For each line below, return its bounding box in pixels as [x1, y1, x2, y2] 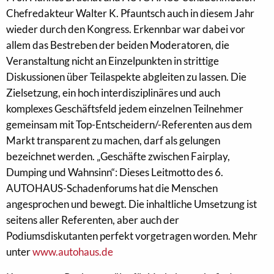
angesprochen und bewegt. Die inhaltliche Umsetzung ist [6, 198, 257, 210]
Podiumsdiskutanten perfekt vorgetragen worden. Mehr [6, 229, 257, 242]
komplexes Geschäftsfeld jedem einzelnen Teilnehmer [6, 102, 243, 115]
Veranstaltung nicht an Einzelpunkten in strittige [6, 54, 219, 67]
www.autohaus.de [32, 245, 113, 258]
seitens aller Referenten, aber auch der [6, 213, 179, 226]
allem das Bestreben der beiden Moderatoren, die [6, 39, 229, 51]
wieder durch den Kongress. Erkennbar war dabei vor [6, 23, 245, 35]
